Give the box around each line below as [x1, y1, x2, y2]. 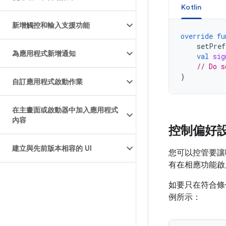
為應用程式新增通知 [12, 49, 76, 58]
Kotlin [181, 3, 202, 12]
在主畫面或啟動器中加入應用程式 [12, 105, 118, 115]
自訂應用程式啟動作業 [12, 77, 83, 86]
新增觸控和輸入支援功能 [12, 21, 90, 30]
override [181, 31, 213, 41]
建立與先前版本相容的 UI [12, 144, 92, 153]
